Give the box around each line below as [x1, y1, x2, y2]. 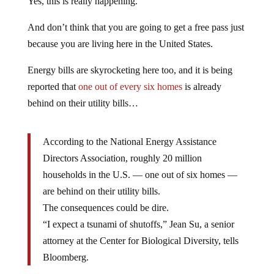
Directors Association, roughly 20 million [42, 152, 202, 163]
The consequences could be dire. [42, 202, 169, 213]
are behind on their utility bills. [42, 185, 160, 196]
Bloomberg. [42, 251, 89, 262]
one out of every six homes [78, 81, 182, 92]
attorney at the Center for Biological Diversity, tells [42, 235, 239, 246]
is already [182, 81, 221, 92]
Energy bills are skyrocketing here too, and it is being [27, 64, 232, 75]
